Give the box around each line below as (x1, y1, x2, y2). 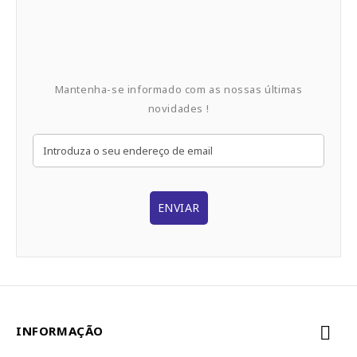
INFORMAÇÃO (16, 322, 104, 339)
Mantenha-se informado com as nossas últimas (54, 81, 303, 96)
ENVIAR (157, 199, 200, 215)
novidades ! (147, 100, 210, 116)
